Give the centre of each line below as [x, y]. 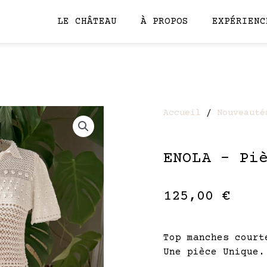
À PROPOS [164, 21]
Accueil [182, 113]
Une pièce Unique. [214, 252]
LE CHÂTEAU [87, 21]
